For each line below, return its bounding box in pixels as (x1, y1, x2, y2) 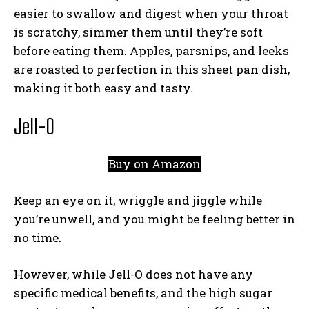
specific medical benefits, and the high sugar (14, 285, 272, 301)
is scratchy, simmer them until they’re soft (14, 24, 263, 40)
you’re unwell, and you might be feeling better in (14, 211, 295, 227)
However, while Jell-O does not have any (14, 266, 253, 282)
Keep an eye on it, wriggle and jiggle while (14, 192, 262, 208)
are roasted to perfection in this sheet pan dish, (14, 61, 290, 77)
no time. (14, 230, 64, 246)
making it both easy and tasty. (14, 80, 193, 96)
